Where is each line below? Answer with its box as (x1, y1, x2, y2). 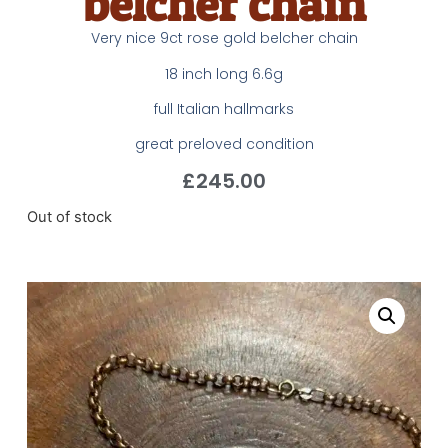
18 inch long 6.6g (165, 63, 283, 84)
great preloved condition (134, 134, 314, 155)
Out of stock (26, 208, 112, 227)
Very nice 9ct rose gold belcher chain (90, 28, 358, 49)
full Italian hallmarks (154, 99, 294, 120)
